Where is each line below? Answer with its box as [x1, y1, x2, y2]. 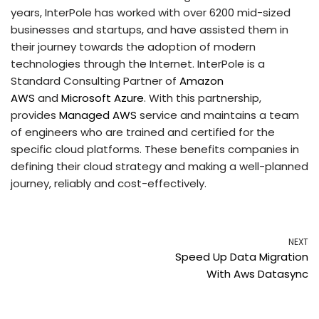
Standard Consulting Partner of [11, 73, 179, 88]
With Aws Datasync [206, 266, 308, 281]
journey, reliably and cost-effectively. [11, 176, 206, 191]
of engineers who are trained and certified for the [11, 125, 275, 140]
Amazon [179, 73, 224, 88]
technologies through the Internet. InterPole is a [11, 56, 265, 71]
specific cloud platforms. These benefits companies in [11, 142, 299, 157]
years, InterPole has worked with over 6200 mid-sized [11, 5, 291, 20]
